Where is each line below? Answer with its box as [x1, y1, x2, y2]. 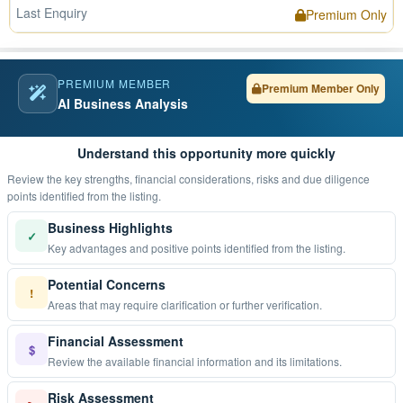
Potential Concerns [48, 275, 166, 293]
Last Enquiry [16, 4, 87, 22]
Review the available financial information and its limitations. [255, 354, 342, 369]
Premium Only [306, 5, 387, 23]
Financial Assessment [48, 332, 184, 350]
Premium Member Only [262, 80, 380, 96]
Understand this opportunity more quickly [77, 144, 336, 162]
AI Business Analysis [58, 94, 188, 112]
